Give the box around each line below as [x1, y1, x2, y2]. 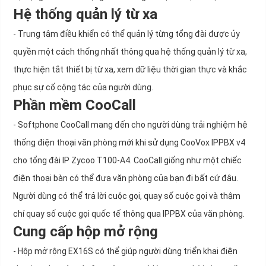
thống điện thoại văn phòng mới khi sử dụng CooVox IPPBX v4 [13, 138, 245, 148]
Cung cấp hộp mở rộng [13, 223, 158, 240]
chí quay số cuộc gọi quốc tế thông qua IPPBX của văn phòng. [13, 209, 245, 219]
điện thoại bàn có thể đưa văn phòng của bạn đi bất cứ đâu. [13, 173, 238, 183]
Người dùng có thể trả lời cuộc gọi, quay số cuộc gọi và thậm [13, 191, 240, 201]
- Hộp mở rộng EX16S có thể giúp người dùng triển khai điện [13, 246, 237, 256]
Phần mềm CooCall [13, 97, 136, 114]
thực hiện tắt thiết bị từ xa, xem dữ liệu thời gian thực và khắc [13, 65, 247, 75]
